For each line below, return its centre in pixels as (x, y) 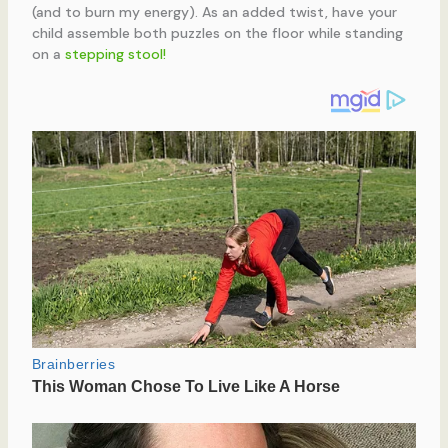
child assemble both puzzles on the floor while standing (217, 32)
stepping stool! (115, 53)
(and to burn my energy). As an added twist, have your (214, 11)
